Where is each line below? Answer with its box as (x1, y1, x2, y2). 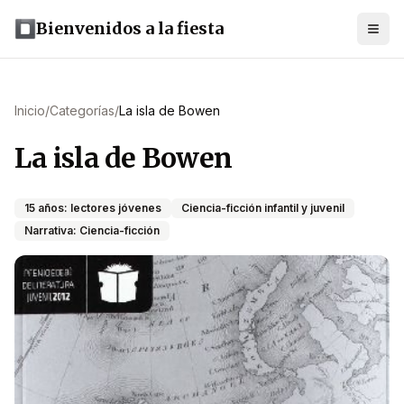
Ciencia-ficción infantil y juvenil (181, 201, 344, 215)
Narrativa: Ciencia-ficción (24, 224, 160, 237)
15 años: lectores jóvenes (24, 201, 161, 215)
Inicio (14, 103, 45, 118)
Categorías (50, 103, 115, 118)
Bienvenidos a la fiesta (36, 18, 224, 39)
